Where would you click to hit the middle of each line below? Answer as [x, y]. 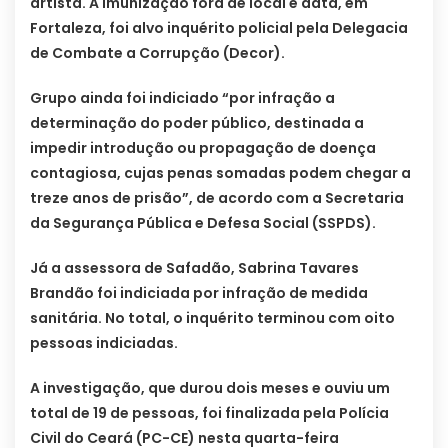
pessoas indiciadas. [105, 343]
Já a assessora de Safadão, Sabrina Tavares [194, 268]
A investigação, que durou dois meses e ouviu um [210, 388]
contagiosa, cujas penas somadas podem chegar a [220, 173]
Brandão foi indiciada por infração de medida [199, 293]
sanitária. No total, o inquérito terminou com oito [212, 318]
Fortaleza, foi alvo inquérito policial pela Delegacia [219, 28]
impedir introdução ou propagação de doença [203, 148]
